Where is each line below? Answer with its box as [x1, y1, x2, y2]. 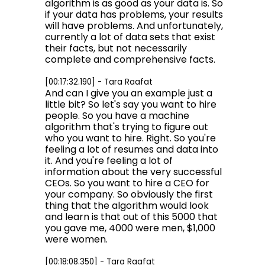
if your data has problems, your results [45, 8, 223, 21]
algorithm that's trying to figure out [45, 120, 208, 134]
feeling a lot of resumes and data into [45, 143, 218, 156]
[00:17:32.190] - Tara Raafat [45, 76, 153, 88]
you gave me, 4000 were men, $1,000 [45, 221, 215, 235]
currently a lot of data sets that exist [45, 30, 215, 44]
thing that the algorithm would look [45, 199, 209, 212]
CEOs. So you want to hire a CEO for [45, 176, 209, 190]
